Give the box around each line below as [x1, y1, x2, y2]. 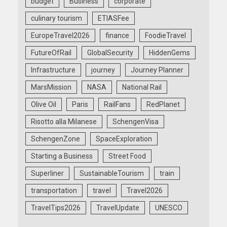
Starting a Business [31, 152, 93, 161]
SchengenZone [31, 135, 80, 143]
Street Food [108, 152, 146, 161]
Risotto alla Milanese [31, 118, 97, 126]
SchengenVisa [112, 118, 159, 126]
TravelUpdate [96, 204, 139, 212]
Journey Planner [131, 66, 183, 74]
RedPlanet [146, 100, 180, 109]
